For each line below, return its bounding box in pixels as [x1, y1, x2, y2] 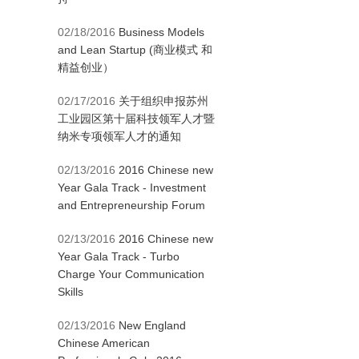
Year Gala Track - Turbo [58, 250, 179, 263]
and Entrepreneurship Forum [58, 199, 205, 212]
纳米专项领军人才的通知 [58, 130, 181, 143]
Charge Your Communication [58, 268, 204, 280]
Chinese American [58, 337, 150, 349]
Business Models [119, 26, 204, 38]
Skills [58, 285, 83, 298]
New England [119, 319, 186, 332]
